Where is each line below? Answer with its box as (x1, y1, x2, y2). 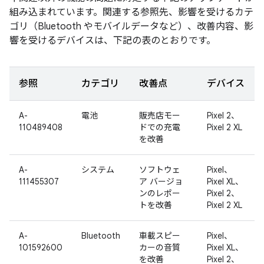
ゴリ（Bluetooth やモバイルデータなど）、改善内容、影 (9, 21, 253, 32)
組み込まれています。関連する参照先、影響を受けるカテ (9, 6, 253, 18)
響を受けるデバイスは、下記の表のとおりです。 (9, 35, 216, 47)
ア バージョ (139, 176, 183, 187)
